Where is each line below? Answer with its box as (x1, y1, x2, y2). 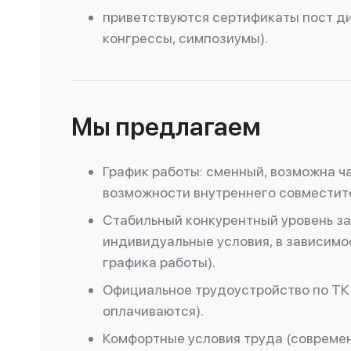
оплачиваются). (103, 302, 204, 319)
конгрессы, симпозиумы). (103, 30, 268, 46)
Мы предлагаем (71, 112, 261, 142)
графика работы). (103, 254, 215, 270)
